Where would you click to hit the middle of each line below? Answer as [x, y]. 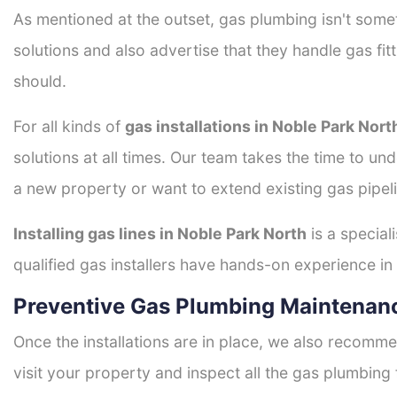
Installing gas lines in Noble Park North [160, 234]
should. [40, 82]
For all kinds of [69, 127]
